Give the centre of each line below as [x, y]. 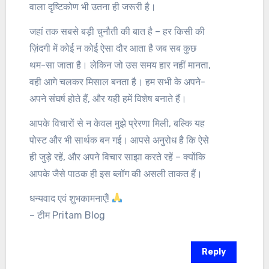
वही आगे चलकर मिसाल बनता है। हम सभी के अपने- [117, 82]
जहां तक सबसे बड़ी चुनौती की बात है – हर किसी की [117, 31]
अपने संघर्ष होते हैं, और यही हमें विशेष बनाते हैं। [108, 98]
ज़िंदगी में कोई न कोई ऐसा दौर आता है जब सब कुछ [113, 48]
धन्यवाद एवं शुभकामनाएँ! [70, 198]
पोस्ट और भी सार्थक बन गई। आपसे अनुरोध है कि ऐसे [119, 140]
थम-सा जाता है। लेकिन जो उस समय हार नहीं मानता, [120, 65]
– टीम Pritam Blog [67, 215]
